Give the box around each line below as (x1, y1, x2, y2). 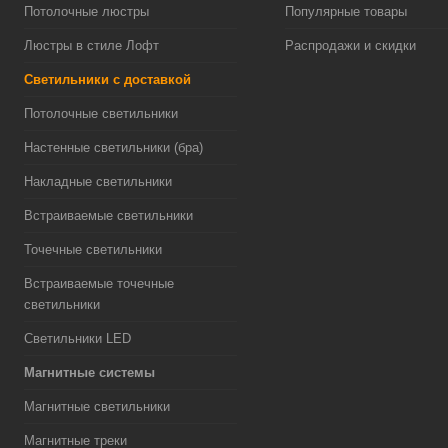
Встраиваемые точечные (24, 276, 174, 291)
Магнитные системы (24, 365, 155, 380)
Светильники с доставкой (24, 72, 191, 87)
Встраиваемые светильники (24, 208, 193, 223)
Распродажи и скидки (284, 38, 416, 53)
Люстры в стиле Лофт (24, 38, 159, 53)
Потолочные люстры (24, 4, 149, 19)
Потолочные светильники (24, 106, 178, 121)
